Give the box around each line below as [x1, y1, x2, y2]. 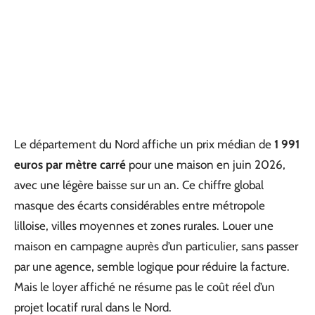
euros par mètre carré [14, 157, 126, 172]
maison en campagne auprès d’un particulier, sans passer [14, 239, 298, 253]
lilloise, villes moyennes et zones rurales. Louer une [14, 219, 274, 233]
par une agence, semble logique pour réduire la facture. [14, 259, 290, 274]
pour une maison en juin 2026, [126, 157, 285, 172]
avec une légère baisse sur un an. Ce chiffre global [14, 178, 264, 192]
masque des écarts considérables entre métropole [14, 198, 265, 212]
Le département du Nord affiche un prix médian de [14, 137, 274, 151]
